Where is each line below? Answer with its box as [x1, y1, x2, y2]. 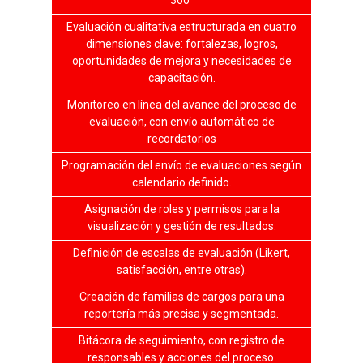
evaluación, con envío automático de [88, 114, 275, 128]
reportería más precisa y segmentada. [84, 306, 279, 320]
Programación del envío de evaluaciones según [62, 158, 301, 172]
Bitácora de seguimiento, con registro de [79, 333, 284, 347]
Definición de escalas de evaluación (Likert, [73, 246, 290, 259]
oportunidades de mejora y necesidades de [71, 53, 292, 67]
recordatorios [147, 131, 216, 145]
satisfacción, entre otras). [116, 263, 247, 276]
